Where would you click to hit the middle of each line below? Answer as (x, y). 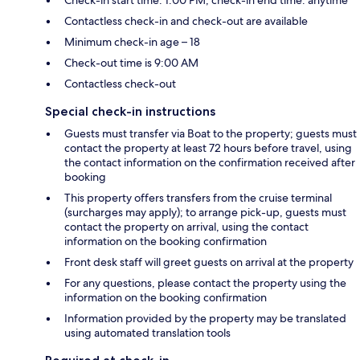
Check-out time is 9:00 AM (131, 63)
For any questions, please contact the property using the (205, 283)
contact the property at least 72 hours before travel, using (208, 148)
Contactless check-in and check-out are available (186, 21)
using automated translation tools (147, 333)
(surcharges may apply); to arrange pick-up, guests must (205, 213)
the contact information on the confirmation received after (210, 163)
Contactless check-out (120, 84)
